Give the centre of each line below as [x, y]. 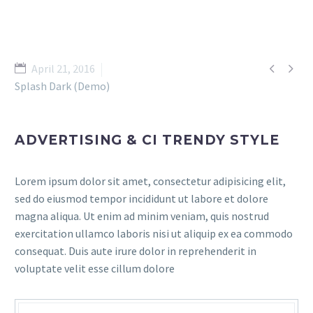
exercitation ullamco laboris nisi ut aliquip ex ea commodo [154, 233]
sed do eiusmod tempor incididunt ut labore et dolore [141, 198]
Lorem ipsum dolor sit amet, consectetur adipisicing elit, [150, 181]
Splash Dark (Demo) [62, 86]
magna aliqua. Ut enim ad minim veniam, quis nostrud [142, 216]
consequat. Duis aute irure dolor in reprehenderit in [136, 251]
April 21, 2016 [63, 68]
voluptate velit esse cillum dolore [95, 268]
